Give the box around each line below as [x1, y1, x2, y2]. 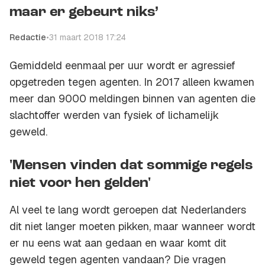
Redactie [9, 32, 46, 43]
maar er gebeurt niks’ [9, 5, 159, 20]
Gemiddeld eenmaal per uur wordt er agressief [9, 59, 235, 73]
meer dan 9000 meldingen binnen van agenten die [9, 92, 256, 106]
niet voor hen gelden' [9, 176, 151, 191]
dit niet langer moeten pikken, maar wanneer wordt [9, 219, 256, 234]
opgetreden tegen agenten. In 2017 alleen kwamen [9, 75, 254, 89]
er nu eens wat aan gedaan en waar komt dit [9, 236, 227, 250]
